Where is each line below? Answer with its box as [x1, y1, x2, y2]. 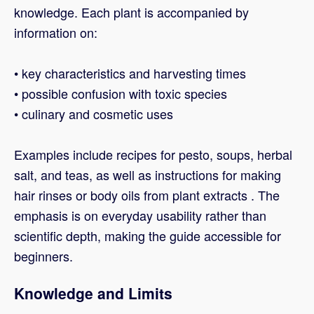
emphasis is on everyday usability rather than [14, 206, 266, 225]
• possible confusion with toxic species [14, 84, 227, 103]
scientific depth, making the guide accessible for [14, 226, 281, 245]
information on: [14, 23, 97, 42]
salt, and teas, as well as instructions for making [14, 165, 281, 184]
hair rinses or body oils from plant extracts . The [14, 186, 280, 205]
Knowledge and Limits [14, 282, 172, 304]
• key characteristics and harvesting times [14, 64, 246, 83]
